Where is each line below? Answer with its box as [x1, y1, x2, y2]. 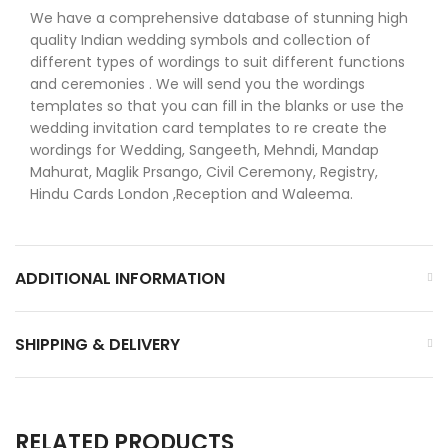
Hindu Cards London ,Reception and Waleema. [30, 183, 353, 204]
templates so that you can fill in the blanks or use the [30, 95, 404, 116]
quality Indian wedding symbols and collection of [30, 29, 371, 50]
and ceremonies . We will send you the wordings [30, 73, 365, 94]
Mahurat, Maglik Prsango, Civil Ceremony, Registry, [30, 161, 378, 182]
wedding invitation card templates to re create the [30, 117, 387, 138]
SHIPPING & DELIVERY [15, 332, 180, 356]
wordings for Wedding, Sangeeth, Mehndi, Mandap [30, 139, 379, 160]
